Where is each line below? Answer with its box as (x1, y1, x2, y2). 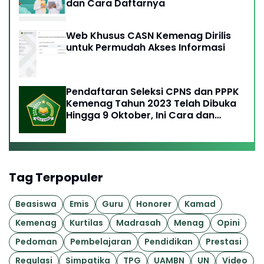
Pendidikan (144, 236, 193, 248)
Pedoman (15, 236, 57, 248)
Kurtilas (70, 217, 103, 229)
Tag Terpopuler (9, 169, 103, 186)
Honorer (136, 198, 171, 210)
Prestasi (206, 236, 242, 248)
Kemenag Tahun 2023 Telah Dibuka (66, 96, 236, 110)
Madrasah (116, 217, 161, 229)
